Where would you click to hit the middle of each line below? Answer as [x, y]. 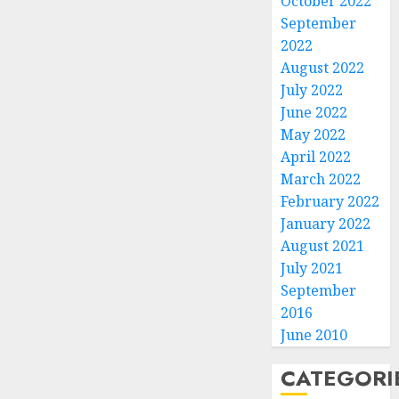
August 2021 [323, 246]
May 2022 [313, 135]
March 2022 [321, 179]
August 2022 [323, 68]
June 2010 [314, 335]
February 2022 [330, 202]
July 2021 [312, 269]
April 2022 [316, 157]
